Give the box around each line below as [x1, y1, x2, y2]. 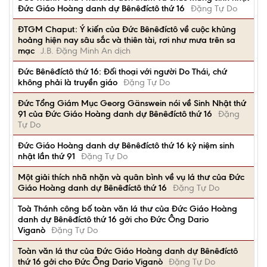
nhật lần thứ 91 [18, 151, 75, 162]
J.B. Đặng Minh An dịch [41, 45, 131, 56]
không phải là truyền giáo [18, 77, 117, 88]
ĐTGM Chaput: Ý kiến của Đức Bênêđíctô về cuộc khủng [18, 24, 236, 35]
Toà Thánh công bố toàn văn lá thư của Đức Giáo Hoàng [18, 203, 237, 214]
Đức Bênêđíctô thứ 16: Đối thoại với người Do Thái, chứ [18, 66, 227, 77]
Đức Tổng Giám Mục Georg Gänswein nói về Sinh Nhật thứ [18, 98, 246, 108]
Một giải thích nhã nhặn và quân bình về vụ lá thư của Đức [18, 172, 244, 182]
